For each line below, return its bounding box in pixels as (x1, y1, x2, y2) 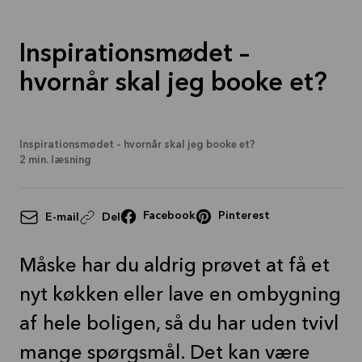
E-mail (45, 211, 79, 223)
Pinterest (218, 210, 270, 221)
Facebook (143, 210, 196, 221)
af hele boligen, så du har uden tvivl (19, 315, 339, 335)
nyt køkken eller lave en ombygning (19, 286, 341, 305)
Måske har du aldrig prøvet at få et (19, 257, 330, 276)
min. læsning (28, 155, 91, 166)
